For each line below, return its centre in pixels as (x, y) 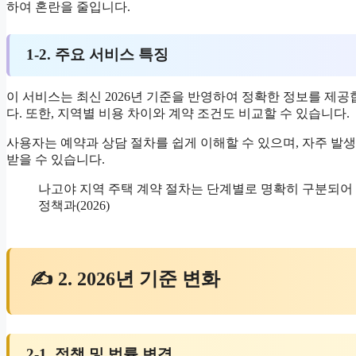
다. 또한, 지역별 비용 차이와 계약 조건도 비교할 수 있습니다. (178, 113)
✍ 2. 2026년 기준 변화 (126, 279)
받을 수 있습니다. (56, 159)
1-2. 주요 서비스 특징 (97, 55)
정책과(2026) (74, 205)
